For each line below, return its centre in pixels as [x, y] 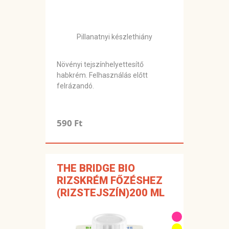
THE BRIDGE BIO [96, 168]
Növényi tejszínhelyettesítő [100, 65]
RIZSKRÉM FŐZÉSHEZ [110, 181]
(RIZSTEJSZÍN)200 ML [111, 193]
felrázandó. [75, 86]
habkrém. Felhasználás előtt [102, 75]
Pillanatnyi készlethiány [114, 37]
